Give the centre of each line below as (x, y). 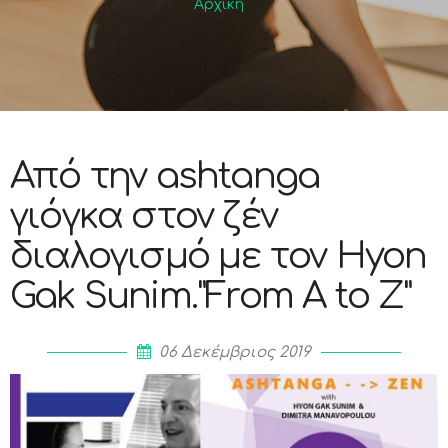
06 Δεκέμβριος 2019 (235, 352)
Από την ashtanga (165, 176)
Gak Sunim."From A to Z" (211, 296)
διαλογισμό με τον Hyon (218, 256)
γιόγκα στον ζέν (143, 216)
